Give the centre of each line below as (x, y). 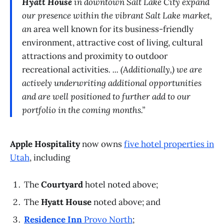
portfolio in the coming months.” (83, 110)
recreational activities (65, 69)
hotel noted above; (120, 184)
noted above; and (126, 202)
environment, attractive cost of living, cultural (112, 42)
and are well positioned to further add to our (106, 96)
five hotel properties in (169, 144)
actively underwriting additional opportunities (112, 83)
